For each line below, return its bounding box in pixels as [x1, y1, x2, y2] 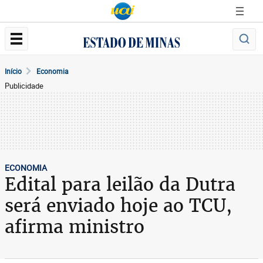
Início [5, 66, 22, 76]
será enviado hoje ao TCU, [5, 194, 232, 217]
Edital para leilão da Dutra [5, 173, 235, 196]
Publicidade [5, 80, 43, 91]
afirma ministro [5, 215, 144, 238]
